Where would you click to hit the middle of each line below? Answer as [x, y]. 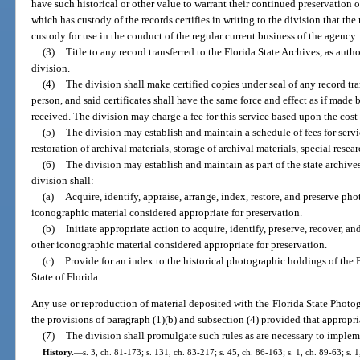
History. [58, 352]
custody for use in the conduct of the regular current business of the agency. [195, 35]
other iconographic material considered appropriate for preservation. [180, 244]
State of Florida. [66, 276]
